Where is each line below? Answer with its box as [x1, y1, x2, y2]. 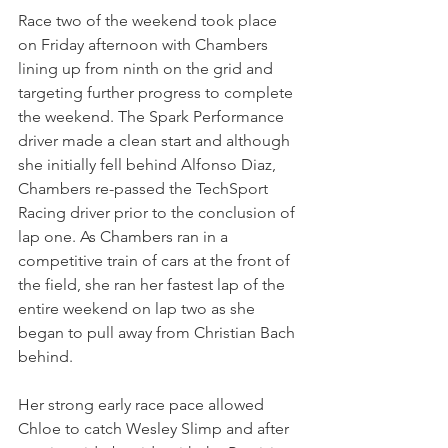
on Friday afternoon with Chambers [18, 34, 272, 54]
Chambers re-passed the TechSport [18, 178, 272, 198]
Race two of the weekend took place [18, 10, 281, 30]
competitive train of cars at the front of [18, 250, 294, 270]
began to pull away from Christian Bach [18, 322, 299, 342]
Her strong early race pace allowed [18, 394, 268, 414]
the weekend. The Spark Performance [18, 106, 288, 126]
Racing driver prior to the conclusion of [18, 202, 299, 222]
